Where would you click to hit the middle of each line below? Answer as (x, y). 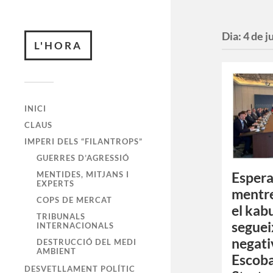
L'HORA (58, 45)
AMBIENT (56, 251)
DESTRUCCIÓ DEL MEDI (87, 242)
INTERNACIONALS (75, 225)
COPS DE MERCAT (74, 200)
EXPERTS (55, 183)
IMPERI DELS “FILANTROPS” (83, 141)
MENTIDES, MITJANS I (83, 174)
